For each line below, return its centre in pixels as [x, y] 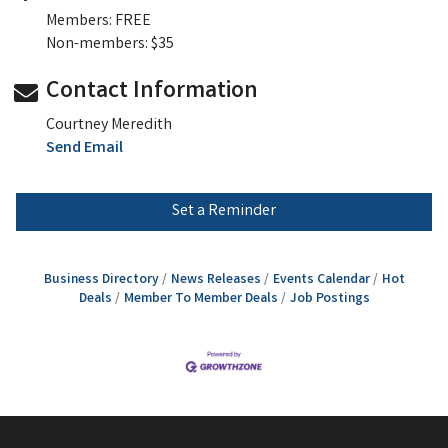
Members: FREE [98, 22]
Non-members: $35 [110, 45]
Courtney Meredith [109, 126]
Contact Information [152, 93]
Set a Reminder [224, 212]
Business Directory [101, 280]
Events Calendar [321, 280]
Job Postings [329, 299]
